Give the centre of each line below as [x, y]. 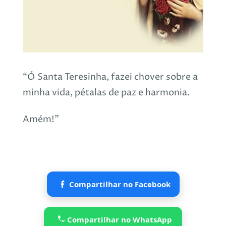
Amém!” [41, 119]
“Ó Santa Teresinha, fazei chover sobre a [110, 77]
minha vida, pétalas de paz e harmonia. [106, 93]
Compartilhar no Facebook [120, 184]
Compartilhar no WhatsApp [120, 220]
